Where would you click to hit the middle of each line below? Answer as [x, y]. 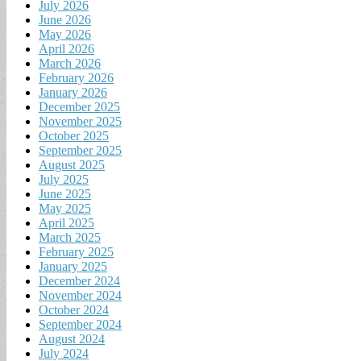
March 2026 [70, 63]
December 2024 [79, 280]
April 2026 [66, 48]
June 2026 [65, 19]
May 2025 [65, 208]
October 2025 [74, 135]
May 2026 [65, 34]
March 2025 [70, 237]
